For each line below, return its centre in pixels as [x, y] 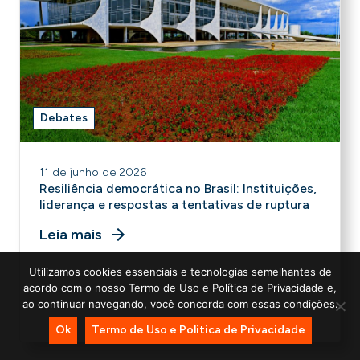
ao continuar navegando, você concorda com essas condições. [180, 304]
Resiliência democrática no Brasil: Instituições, [178, 188]
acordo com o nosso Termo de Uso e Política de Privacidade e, [180, 288]
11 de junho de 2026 [93, 172]
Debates [64, 118]
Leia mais [71, 235]
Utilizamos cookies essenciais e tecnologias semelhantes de [180, 272]
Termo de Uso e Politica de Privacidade [198, 330]
